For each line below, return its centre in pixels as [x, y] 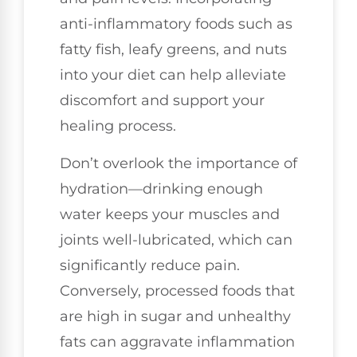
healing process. [118, 126]
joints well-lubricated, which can [176, 239]
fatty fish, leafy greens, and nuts [173, 50]
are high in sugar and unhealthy [175, 316]
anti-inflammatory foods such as [176, 24]
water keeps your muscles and [170, 214]
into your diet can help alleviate [173, 75]
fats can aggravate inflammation [177, 341]
